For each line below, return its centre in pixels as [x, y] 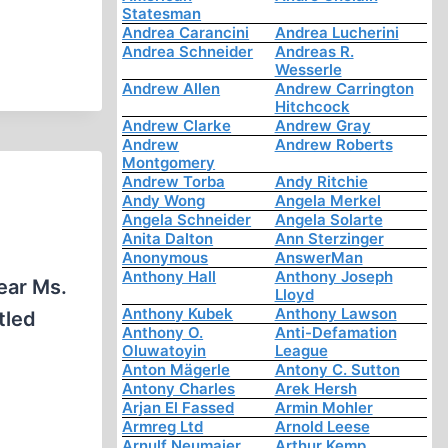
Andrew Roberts [333, 145]
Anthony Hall [169, 277]
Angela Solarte [328, 220]
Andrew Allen [171, 89]
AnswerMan [318, 258]
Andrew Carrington [344, 89]
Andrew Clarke [177, 126]
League [301, 351]
